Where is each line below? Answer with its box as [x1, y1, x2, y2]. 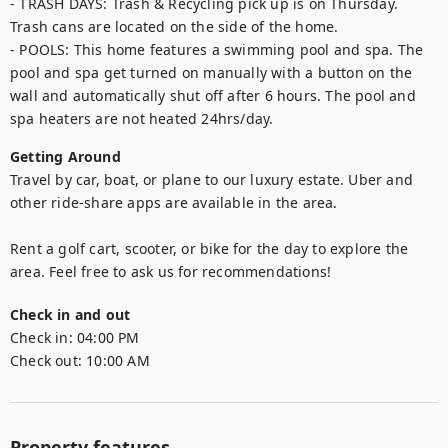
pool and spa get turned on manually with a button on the [10, 63, 413, 82]
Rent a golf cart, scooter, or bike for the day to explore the [10, 239, 409, 258]
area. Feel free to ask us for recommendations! [10, 262, 332, 281]
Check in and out [10, 305, 131, 324]
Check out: [10, 351, 82, 370]
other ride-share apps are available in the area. [10, 193, 338, 212]
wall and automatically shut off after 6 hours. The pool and [10, 86, 416, 105]
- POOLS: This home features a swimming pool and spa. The [10, 40, 424, 59]
